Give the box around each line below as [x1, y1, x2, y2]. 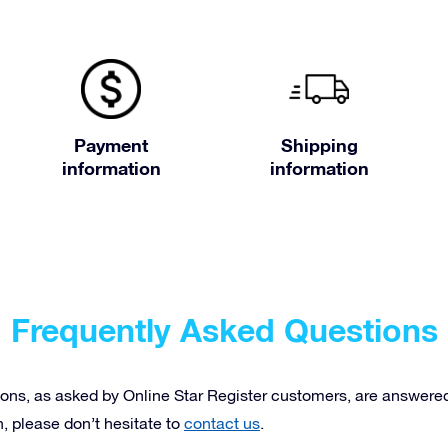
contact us [184, 414, 260, 432]
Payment [74, 134, 149, 156]
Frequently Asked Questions [10, 311, 438, 349]
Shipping [280, 134, 358, 156]
